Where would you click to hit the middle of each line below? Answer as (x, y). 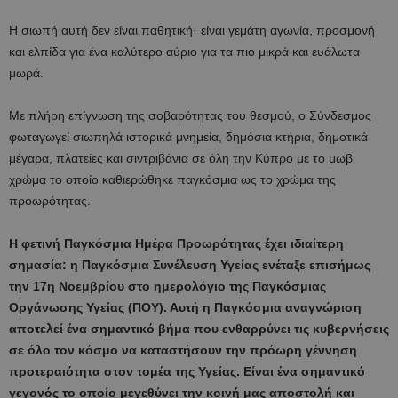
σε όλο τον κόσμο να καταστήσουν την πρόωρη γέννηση (183, 350)
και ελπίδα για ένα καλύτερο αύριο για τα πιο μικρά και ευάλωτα (184, 51)
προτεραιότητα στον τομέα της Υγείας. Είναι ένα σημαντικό (187, 371)
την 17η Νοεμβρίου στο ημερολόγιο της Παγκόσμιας (167, 286)
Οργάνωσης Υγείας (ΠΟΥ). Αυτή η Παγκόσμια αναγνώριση (185, 307)
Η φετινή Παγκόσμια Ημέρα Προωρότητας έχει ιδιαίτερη (176, 243)
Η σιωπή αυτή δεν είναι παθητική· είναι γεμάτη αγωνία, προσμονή (192, 30)
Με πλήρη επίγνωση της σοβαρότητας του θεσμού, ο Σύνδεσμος (190, 115)
